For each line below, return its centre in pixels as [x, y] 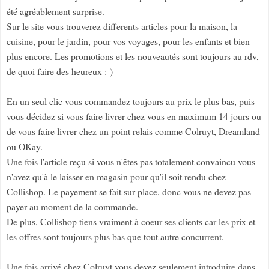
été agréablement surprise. [57, 11]
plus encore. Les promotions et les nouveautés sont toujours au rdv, [133, 56]
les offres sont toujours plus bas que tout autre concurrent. [117, 237]
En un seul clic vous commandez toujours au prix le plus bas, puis [131, 101]
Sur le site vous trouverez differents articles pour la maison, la [122, 26]
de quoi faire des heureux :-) [60, 71]
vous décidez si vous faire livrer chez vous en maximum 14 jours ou [134, 116]
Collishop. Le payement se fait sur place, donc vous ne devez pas [129, 192]
